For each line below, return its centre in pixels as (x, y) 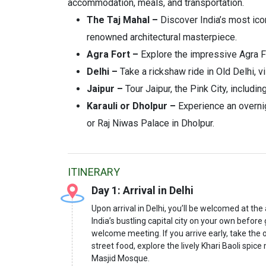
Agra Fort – (113, 54)
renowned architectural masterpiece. (162, 37)
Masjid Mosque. (121, 258)
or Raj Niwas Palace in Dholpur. (151, 123)
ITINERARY (94, 172)
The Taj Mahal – (122, 20)
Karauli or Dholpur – (131, 106)
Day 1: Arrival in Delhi (142, 190)
